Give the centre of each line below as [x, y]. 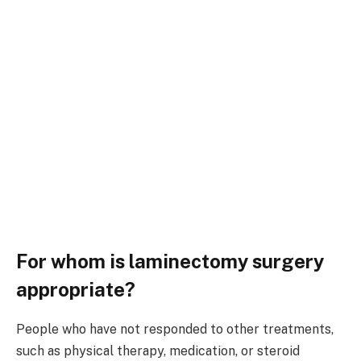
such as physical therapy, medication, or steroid [158, 351]
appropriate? [76, 290]
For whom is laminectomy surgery [170, 261]
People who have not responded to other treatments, [175, 330]
